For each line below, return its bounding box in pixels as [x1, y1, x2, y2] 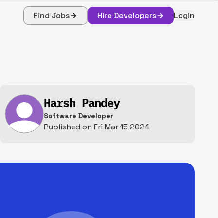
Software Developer [44, 111, 113, 120]
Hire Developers [97, 10, 156, 20]
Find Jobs [34, 10, 70, 20]
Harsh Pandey [44, 95, 120, 110]
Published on [44, 122, 94, 132]
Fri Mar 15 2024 [94, 122, 149, 132]
